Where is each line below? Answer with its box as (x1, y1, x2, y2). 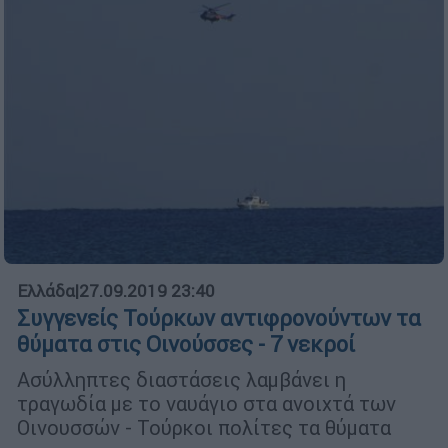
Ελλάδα (17, 280, 75, 303)
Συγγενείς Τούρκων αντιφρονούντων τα (17, 305, 421, 333)
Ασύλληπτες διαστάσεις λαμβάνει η (17, 367, 346, 393)
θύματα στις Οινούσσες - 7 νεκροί (17, 331, 355, 359)
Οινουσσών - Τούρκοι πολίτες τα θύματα (17, 415, 391, 441)
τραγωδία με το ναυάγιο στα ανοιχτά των (17, 391, 396, 417)
